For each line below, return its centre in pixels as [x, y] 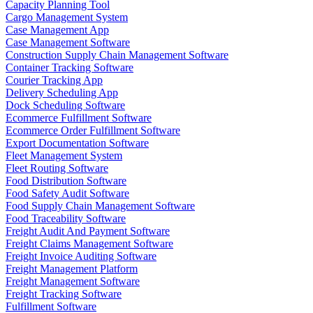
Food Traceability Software [66, 219]
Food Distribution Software [66, 181]
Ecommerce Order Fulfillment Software [93, 131]
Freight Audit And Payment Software [88, 231]
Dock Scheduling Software [65, 105]
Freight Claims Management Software [89, 244]
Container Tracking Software [70, 68]
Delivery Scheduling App [62, 93]
